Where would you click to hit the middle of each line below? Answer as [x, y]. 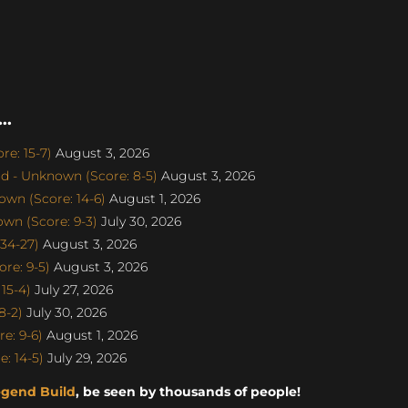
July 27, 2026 [72, 289]
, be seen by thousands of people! [188, 392]
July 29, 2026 [85, 357]
